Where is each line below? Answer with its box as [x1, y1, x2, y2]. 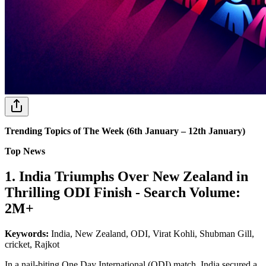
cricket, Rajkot [5, 239, 59, 249]
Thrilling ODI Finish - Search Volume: [5, 184, 240, 200]
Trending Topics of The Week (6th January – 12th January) [5, 125, 245, 136]
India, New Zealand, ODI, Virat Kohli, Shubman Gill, [51, 228, 254, 239]
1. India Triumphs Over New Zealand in [5, 168, 248, 184]
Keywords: [5, 228, 51, 239]
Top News [5, 145, 47, 156]
